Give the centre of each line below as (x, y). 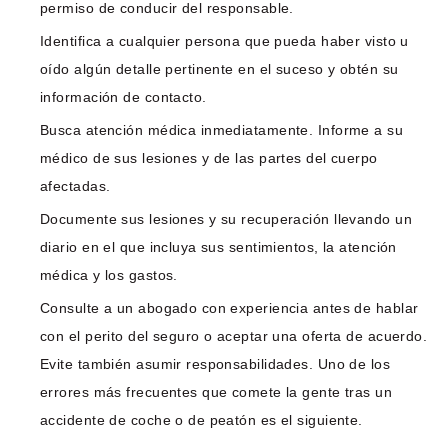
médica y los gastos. (109, 275)
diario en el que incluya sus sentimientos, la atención (218, 247)
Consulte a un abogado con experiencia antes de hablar (229, 308)
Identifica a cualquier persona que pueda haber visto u (224, 41)
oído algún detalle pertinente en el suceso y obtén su (219, 69)
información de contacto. (123, 97)
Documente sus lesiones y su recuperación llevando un (226, 219)
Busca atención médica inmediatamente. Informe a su (222, 130)
